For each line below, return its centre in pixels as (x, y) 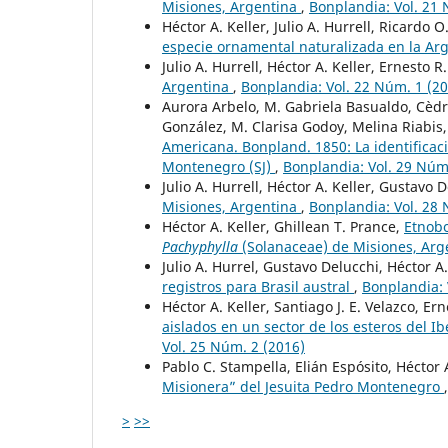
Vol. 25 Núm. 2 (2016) (233, 346)
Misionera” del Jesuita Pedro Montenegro (303, 386)
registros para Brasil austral (258, 286)
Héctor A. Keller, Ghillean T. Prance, (283, 226)
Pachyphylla (200, 246)
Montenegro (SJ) (218, 166)
